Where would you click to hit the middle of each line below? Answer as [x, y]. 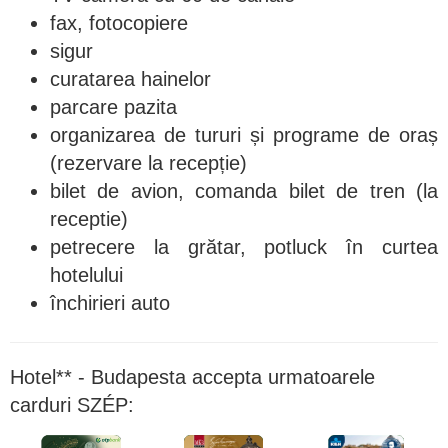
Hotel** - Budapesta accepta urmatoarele [192, 377]
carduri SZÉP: [72, 405]
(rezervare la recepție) [148, 163]
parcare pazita [113, 107]
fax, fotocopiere [119, 23]
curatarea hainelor [130, 79]
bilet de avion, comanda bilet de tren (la [244, 191]
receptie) [89, 219]
